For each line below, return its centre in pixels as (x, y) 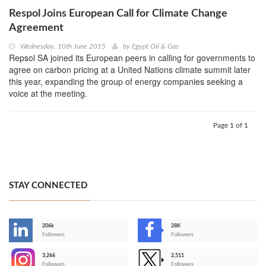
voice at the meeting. (48, 94)
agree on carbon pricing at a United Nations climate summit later (130, 70)
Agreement (36, 28)
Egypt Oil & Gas (155, 47)
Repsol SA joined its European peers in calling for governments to (132, 58)
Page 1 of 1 (231, 126)
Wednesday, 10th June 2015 (63, 47)
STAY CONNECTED (48, 186)
